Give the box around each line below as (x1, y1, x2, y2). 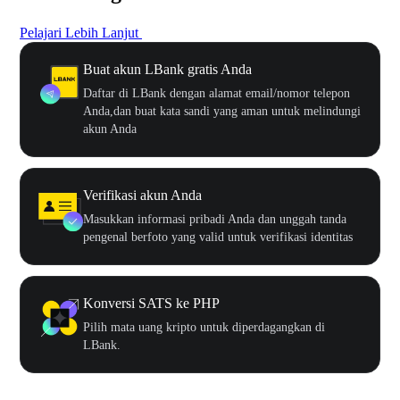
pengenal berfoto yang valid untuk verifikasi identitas (83, 229, 353, 244)
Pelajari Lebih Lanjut (20, 24, 138, 40)
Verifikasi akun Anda (83, 187, 202, 203)
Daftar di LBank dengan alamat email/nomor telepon (83, 86, 350, 100)
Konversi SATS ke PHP (83, 295, 220, 311)
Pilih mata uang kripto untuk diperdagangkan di (83, 320, 325, 334)
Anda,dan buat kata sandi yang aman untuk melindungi (83, 104, 361, 118)
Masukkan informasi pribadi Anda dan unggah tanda (83, 212, 346, 226)
